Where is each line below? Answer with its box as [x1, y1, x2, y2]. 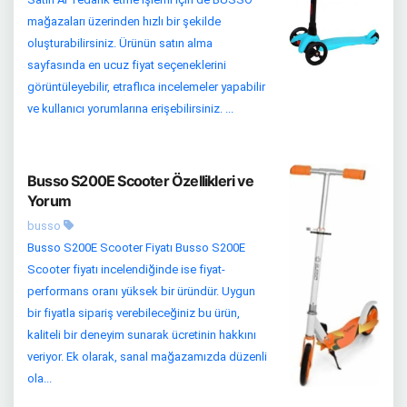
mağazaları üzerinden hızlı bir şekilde [27, 14, 221, 28]
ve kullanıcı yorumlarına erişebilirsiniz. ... [27, 101, 233, 115]
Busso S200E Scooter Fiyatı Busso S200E [27, 240, 245, 254]
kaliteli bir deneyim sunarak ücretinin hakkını [27, 327, 256, 342]
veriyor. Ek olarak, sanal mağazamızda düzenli [27, 349, 267, 363]
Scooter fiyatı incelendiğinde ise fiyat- [27, 262, 225, 276]
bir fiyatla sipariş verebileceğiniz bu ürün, [27, 305, 240, 320]
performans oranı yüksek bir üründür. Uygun [27, 283, 255, 298]
